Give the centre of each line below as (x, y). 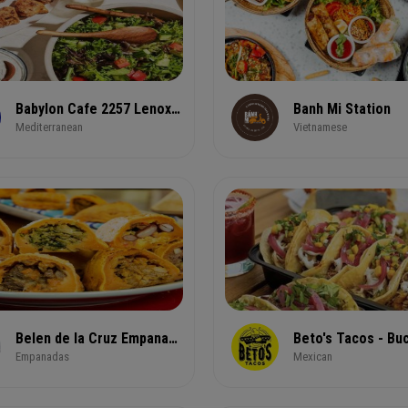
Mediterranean (49, 127)
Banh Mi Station (342, 109)
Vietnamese (320, 127)
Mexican (313, 357)
